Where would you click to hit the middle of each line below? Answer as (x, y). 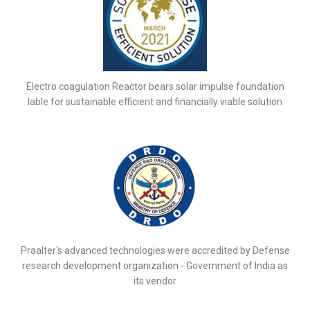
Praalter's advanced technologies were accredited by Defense (155, 250)
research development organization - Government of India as (155, 265)
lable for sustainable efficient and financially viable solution (155, 102)
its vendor (155, 281)
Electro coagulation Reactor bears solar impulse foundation (155, 87)
